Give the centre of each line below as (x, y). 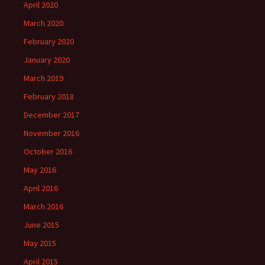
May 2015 (40, 243)
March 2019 (43, 78)
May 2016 (40, 170)
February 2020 (49, 41)
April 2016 (41, 188)
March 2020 (43, 23)
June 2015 (41, 225)
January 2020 (47, 60)
